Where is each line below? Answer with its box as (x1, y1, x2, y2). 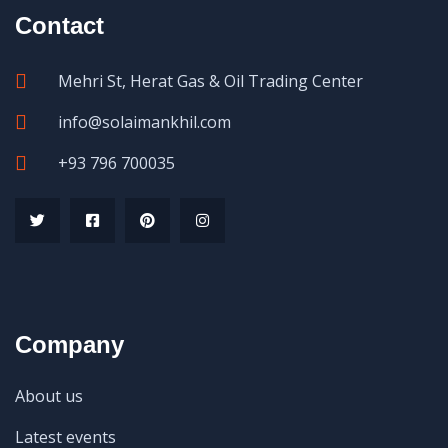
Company (15, 331, 124, 358)
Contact (15, 12, 104, 39)
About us (15, 385, 83, 407)
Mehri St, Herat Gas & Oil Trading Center (58, 70, 363, 92)
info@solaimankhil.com (58, 111, 231, 133)
